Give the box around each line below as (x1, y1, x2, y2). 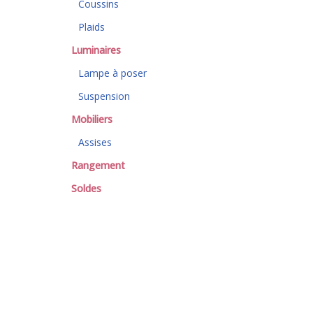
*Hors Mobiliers (71, 226, 143, 239)
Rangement (71, 159, 125, 172)
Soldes (71, 182, 101, 195)
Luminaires (71, 43, 121, 57)
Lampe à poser (78, 66, 147, 80)
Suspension (78, 89, 130, 103)
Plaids (78, 20, 105, 34)
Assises (78, 136, 112, 149)
